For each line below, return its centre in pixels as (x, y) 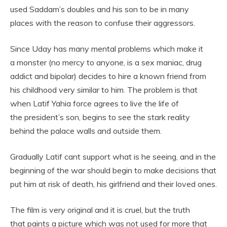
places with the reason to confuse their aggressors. (103, 23)
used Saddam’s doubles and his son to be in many (100, 9)
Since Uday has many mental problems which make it (107, 49)
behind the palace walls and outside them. (86, 131)
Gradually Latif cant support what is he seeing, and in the (113, 157)
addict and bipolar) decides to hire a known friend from (108, 76)
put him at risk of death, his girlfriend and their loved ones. (113, 184)
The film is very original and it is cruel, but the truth (100, 210)
